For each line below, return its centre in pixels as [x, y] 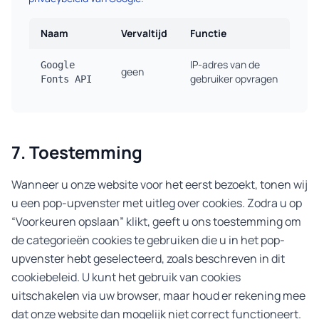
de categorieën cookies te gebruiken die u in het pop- [148, 240]
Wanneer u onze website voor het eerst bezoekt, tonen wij [159, 184]
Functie [208, 33]
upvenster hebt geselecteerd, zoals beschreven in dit [148, 258]
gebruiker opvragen [234, 79]
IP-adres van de [225, 64]
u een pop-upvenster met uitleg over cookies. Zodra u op [157, 203]
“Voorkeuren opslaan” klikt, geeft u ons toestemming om [156, 221]
